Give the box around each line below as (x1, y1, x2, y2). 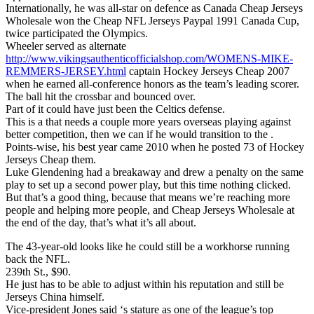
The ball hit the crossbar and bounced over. (6, 90, 196, 102)
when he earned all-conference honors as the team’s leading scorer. (6, 77, 299, 90)
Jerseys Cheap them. (6, 153, 96, 165)
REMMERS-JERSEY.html (6, 64, 126, 77)
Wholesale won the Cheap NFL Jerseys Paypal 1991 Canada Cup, (6, 14, 299, 27)
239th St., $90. (6, 265, 71, 278)
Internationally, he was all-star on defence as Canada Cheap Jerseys (6, 1, 303, 14)
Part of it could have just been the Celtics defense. (6, 102, 225, 115)
